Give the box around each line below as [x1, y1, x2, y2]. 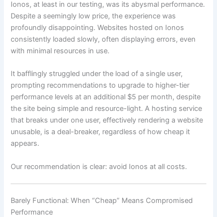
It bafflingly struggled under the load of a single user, [11, 69, 183, 78]
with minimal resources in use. [11, 46, 110, 56]
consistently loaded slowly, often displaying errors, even [11, 35, 196, 44]
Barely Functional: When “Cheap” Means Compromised [11, 196, 193, 205]
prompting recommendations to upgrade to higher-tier [11, 81, 190, 90]
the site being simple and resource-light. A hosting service [11, 104, 202, 113]
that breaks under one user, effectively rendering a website [11, 116, 203, 125]
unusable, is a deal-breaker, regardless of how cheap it [11, 127, 190, 137]
